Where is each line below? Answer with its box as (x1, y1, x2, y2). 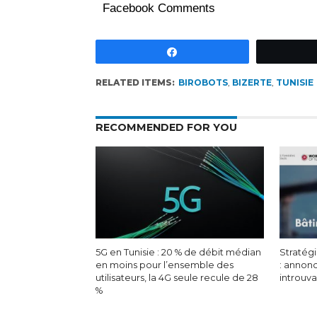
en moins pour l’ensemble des (95, 260, 234, 270)
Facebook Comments (102, 1, 215, 15)
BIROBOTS (178, 77, 228, 88)
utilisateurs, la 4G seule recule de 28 (95, 272, 258, 283)
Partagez (187, 45, 227, 57)
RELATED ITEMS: (95, 77, 175, 88)
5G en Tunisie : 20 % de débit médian (95, 247, 261, 258)
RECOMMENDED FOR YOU (95, 121, 237, 134)
